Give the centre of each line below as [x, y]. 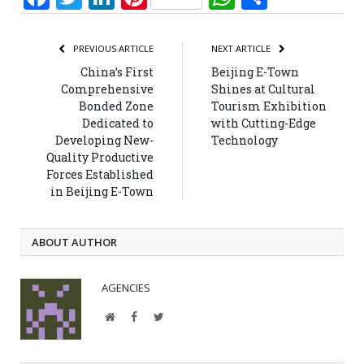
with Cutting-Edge [264, 123]
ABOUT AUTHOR [74, 242]
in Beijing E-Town [102, 191]
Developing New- [104, 140]
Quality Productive [100, 157]
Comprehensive [107, 89]
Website [132, 316]
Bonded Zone [116, 106]
